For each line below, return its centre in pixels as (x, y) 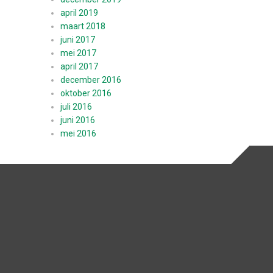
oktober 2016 (86, 93)
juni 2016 (77, 120)
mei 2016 (78, 133)
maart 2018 (83, 26)
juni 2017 (77, 40)
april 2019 (79, 13)
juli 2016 (76, 107)
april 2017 (79, 66)
